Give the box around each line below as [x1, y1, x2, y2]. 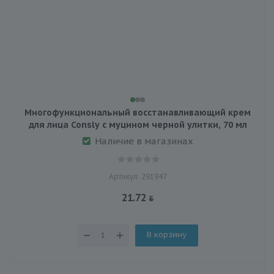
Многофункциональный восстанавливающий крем [24, 106, 251, 118]
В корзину [146, 229, 187, 240]
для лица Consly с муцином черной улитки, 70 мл [28, 119, 247, 130]
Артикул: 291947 [108, 171, 167, 181]
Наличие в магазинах [94, 135, 193, 147]
